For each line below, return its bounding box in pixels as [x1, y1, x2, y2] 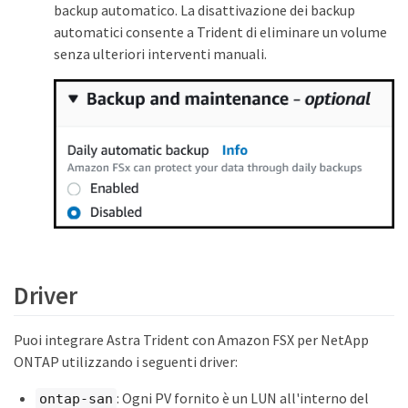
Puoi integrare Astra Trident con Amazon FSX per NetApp [14, 330, 369, 349]
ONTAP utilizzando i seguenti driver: [14, 352, 238, 371]
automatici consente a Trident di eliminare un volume [54, 23, 387, 42]
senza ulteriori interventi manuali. [54, 45, 267, 64]
